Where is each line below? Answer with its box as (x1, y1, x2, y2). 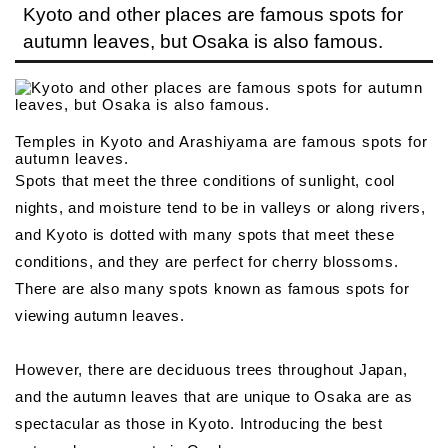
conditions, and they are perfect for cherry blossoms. (15, 253, 399, 271)
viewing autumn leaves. (15, 307, 185, 325)
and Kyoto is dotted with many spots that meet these (15, 226, 395, 244)
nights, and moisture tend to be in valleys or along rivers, (15, 199, 426, 217)
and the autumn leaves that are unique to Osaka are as (15, 388, 413, 406)
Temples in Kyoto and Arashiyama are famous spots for (15, 133, 428, 151)
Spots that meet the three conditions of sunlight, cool (15, 172, 396, 190)
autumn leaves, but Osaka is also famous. (23, 31, 383, 53)
